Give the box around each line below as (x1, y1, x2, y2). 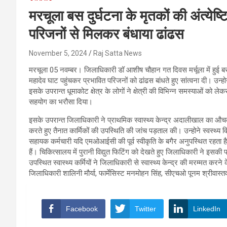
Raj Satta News (93, 49, 142, 58)
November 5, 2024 (29, 49, 87, 58)
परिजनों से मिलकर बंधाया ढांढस (29, 26, 184, 43)
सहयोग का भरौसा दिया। (29, 97, 93, 107)
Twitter (135, 205, 156, 213)
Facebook (66, 205, 98, 213)
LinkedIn (193, 205, 220, 213)
